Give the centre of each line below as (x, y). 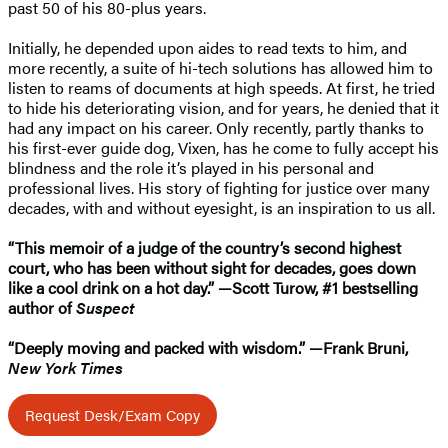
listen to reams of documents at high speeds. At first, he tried (221, 87)
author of (42, 307)
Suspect (105, 307)
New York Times (65, 367)
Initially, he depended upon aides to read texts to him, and (207, 47)
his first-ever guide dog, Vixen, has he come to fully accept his (223, 147)
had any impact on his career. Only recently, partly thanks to (216, 127)
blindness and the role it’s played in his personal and (191, 167)
